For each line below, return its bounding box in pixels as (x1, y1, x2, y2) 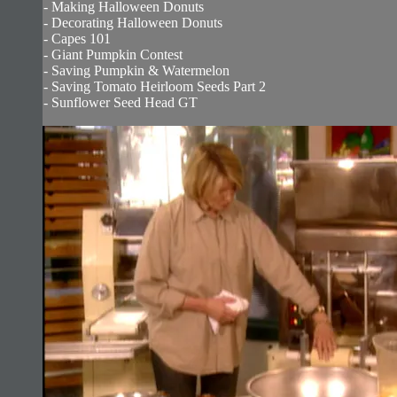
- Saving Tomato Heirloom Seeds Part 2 (43, 78, 266, 94)
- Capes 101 (43, 30, 111, 46)
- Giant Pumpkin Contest (43, 46, 183, 62)
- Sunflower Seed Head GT (43, 94, 198, 110)
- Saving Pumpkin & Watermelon (43, 62, 230, 78)
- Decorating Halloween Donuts (43, 14, 222, 30)
